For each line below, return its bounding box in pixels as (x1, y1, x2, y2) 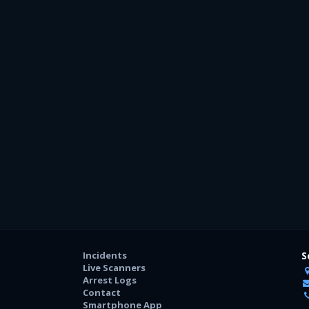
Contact (83, 286, 121, 299)
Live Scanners (83, 261, 146, 274)
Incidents (83, 248, 128, 261)
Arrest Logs (83, 273, 137, 286)
